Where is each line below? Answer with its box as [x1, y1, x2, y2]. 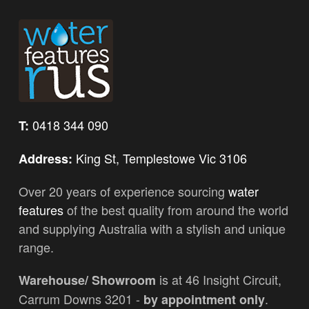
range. [19, 237, 54, 256]
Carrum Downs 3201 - [19, 289, 143, 308]
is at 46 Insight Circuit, [156, 270, 281, 288]
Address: [19, 149, 72, 168]
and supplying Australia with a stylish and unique [19, 219, 286, 237]
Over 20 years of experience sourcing [19, 181, 228, 200]
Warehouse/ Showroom [19, 270, 156, 289]
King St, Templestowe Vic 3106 [76, 148, 247, 167]
